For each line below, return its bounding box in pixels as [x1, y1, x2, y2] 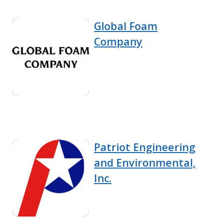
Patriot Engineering [94, 139, 196, 154]
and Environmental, [94, 155, 196, 170]
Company [94, 34, 143, 49]
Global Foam [94, 19, 158, 33]
